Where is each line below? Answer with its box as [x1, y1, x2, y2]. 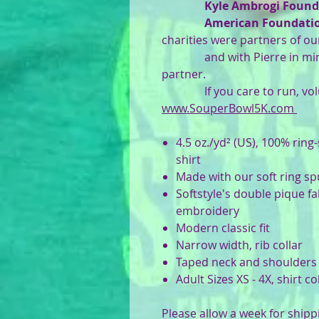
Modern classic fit [176, 220, 270, 236]
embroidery [176, 203, 239, 219]
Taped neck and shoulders [176, 254, 317, 270]
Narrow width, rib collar [176, 237, 303, 253]
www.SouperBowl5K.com [162, 100, 297, 116]
